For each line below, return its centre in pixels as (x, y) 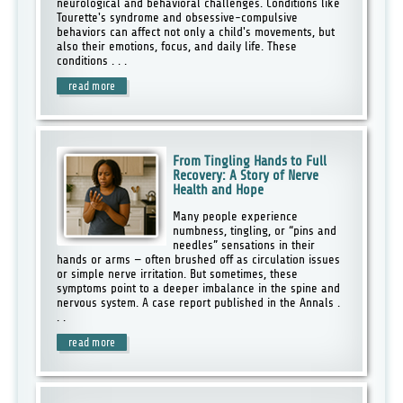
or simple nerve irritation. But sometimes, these (178, 273)
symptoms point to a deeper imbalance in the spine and (199, 288)
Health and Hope (218, 189)
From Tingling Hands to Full (249, 161)
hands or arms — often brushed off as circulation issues (199, 259)
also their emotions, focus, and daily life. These (177, 46)
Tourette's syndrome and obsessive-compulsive (178, 17)
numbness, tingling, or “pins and (254, 230)
